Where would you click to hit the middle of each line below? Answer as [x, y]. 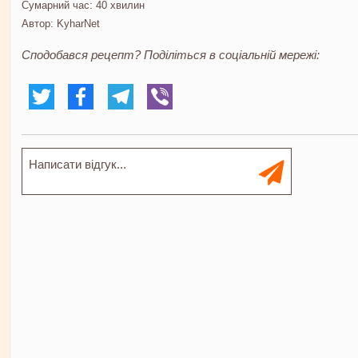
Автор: [39, 24]
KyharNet [78, 24]
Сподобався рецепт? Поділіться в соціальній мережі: [170, 55]
